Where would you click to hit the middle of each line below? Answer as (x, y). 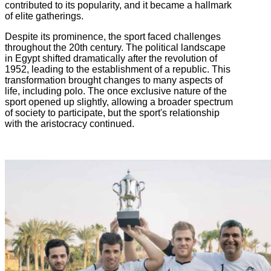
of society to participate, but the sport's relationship (112, 113)
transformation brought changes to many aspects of (114, 80)
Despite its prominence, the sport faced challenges (113, 36)
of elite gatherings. (44, 16)
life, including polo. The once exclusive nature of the (116, 91)
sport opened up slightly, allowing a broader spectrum (119, 102)
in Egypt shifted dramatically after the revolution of (111, 58)
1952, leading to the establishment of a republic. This (118, 69)
